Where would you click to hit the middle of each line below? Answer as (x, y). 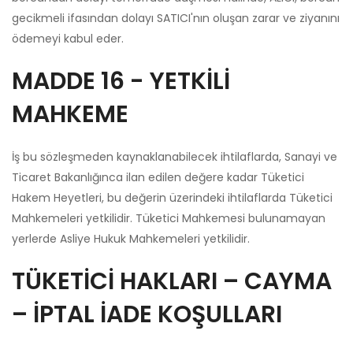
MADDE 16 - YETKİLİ (121, 81)
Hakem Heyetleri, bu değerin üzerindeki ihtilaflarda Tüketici (172, 197)
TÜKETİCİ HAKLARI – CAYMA (172, 281)
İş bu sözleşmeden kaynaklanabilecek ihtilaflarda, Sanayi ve (175, 156)
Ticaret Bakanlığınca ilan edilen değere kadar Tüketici (158, 177)
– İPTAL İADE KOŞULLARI (147, 314)
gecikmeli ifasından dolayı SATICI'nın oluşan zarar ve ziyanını (176, 18)
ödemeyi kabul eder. (68, 38)
